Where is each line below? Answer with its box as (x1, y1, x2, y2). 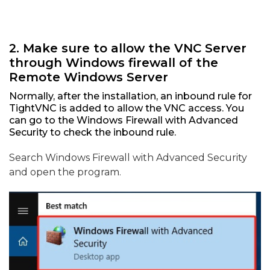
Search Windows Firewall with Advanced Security (9, 152, 247, 164)
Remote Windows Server (9, 70, 168, 85)
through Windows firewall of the (9, 55, 218, 71)
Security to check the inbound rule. (9, 127, 176, 139)
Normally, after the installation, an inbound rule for (9, 90, 252, 102)
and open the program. (9, 166, 121, 178)
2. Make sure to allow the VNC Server (9, 41, 246, 56)
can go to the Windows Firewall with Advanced (9, 115, 238, 127)
